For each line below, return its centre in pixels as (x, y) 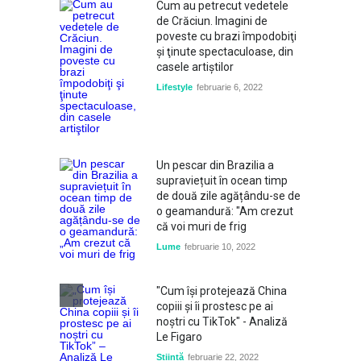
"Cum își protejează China (222, 291)
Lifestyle (174, 87)
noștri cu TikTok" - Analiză (222, 322)
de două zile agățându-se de (228, 196)
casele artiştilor (195, 67)
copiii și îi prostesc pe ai (215, 306)
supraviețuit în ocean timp (222, 180)
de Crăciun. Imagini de (212, 21)
